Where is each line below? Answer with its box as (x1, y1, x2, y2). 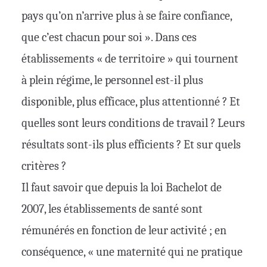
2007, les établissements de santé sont (21, 202, 203, 216)
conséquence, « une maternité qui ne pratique (21, 245, 243, 259)
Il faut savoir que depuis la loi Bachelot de (21, 181, 222, 195)
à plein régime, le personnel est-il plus (21, 73, 203, 88)
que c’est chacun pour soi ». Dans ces (21, 30, 197, 45)
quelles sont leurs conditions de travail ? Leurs (21, 116, 245, 131)
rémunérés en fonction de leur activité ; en (21, 223, 226, 238)
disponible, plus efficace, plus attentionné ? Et (21, 95, 240, 109)
